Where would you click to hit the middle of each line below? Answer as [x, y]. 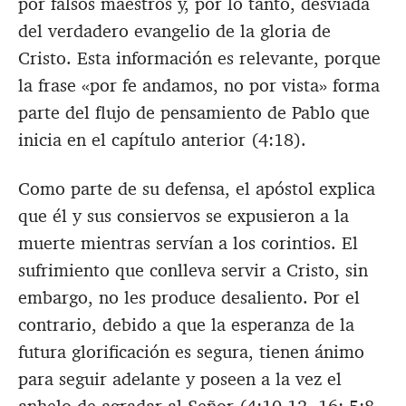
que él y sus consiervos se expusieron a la [184, 216]
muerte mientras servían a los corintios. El [188, 243]
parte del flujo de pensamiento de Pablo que [194, 113]
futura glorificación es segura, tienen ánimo [191, 352]
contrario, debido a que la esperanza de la [186, 325]
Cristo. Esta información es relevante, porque [199, 58]
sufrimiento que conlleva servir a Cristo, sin [193, 271]
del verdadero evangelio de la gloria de [174, 31]
